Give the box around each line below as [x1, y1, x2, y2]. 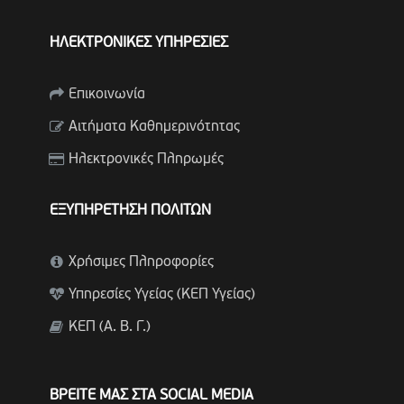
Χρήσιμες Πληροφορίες [68, 254, 214, 270]
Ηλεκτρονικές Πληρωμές [68, 151, 224, 167]
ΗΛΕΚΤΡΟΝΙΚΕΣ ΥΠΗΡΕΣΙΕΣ [49, 35, 228, 50]
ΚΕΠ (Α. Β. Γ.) [68, 319, 151, 335]
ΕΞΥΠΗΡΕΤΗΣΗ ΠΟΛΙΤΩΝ [49, 203, 211, 218]
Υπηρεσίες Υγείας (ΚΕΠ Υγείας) [68, 287, 255, 302]
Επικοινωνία [68, 87, 145, 102]
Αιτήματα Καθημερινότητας [68, 119, 240, 134]
